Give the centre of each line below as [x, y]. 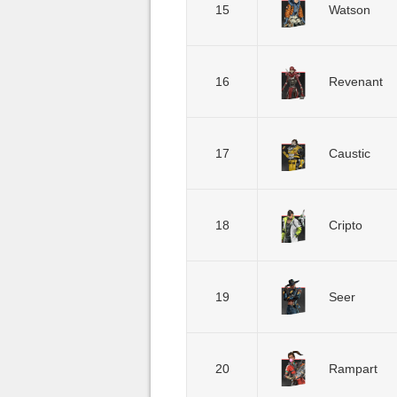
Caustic [350, 153]
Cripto [346, 225]
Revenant [356, 82]
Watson [350, 10]
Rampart [353, 369]
